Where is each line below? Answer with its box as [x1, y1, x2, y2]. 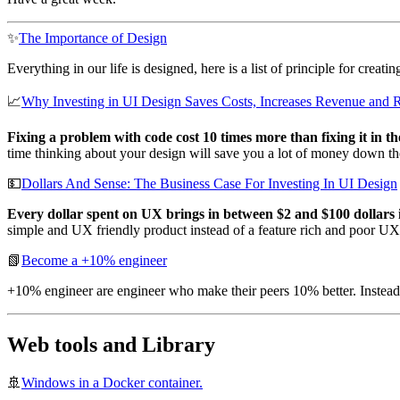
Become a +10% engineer [21, 252, 167, 268]
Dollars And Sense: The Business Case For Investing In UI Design [21, 175, 397, 191]
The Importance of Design [19, 29, 167, 46]
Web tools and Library [7, 332, 215, 356]
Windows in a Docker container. [21, 374, 203, 390]
